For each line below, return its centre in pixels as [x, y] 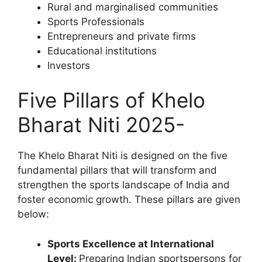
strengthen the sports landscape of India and [124, 185]
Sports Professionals [96, 21]
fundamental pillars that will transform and [117, 170]
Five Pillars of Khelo [111, 100]
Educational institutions [102, 51]
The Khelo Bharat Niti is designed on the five [123, 156]
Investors [69, 65]
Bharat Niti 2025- [101, 125]
